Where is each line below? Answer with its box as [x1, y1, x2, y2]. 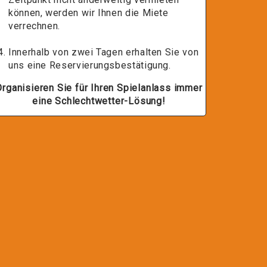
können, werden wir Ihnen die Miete [8, 7, 169, 18]
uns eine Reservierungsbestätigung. [8, 60, 171, 71]
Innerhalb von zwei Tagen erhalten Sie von [8, 46, 199, 58]
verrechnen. [8, 20, 61, 32]
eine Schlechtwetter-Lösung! [32, 95, 166, 107]
